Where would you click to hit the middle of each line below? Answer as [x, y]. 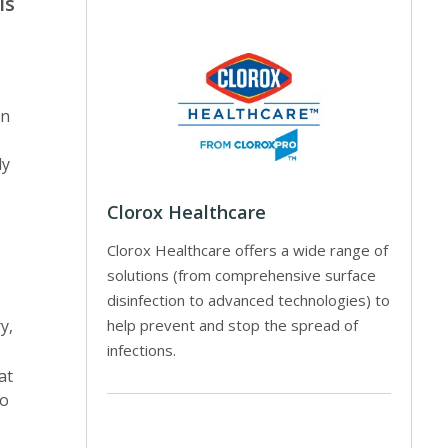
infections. [142, 349]
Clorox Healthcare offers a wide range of [248, 249]
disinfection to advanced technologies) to [249, 299]
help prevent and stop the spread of [233, 324]
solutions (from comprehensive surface [242, 274]
